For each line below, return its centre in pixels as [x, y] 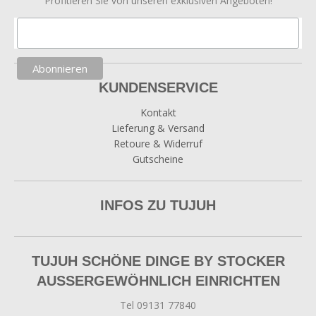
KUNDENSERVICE [158, 87]
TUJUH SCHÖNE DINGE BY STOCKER [158, 261]
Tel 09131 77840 [158, 305]
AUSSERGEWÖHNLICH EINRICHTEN [153, 280]
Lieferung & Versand [158, 128]
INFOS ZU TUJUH [158, 205]
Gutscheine [158, 159]
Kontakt [158, 112]
